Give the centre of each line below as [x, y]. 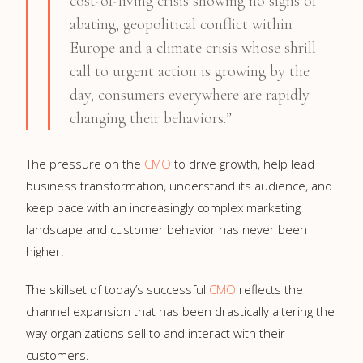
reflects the [269, 289]
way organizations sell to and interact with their [156, 333]
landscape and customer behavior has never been [167, 229]
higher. [45, 251]
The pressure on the [85, 163]
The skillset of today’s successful [117, 289]
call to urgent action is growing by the [190, 71]
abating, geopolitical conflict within [181, 24]
